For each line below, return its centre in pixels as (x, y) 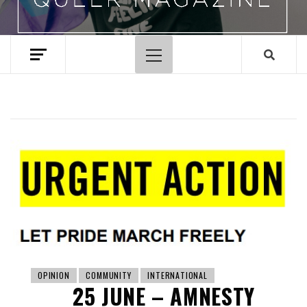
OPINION (54, 275)
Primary (171, 60)
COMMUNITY (109, 275)
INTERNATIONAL (177, 275)
